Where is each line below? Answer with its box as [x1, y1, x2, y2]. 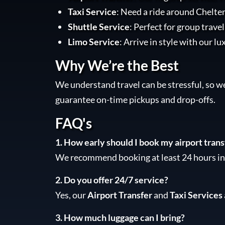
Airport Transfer [87, 189, 152, 200]
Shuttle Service [67, 21, 130, 32]
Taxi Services [169, 189, 222, 200]
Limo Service [67, 36, 120, 47]
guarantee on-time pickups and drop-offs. [55, 94, 215, 105]
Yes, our [55, 189, 87, 200]
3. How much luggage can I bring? [55, 212, 185, 223]
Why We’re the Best [55, 57, 179, 74]
